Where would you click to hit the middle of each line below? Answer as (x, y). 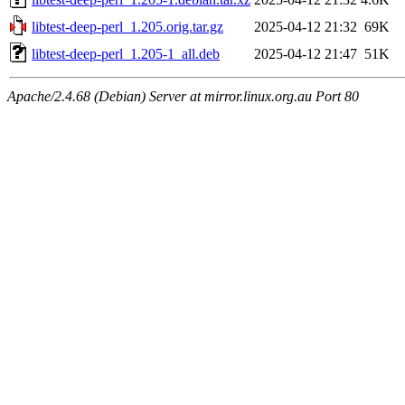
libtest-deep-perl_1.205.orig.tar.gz (127, 26)
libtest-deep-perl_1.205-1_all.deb (126, 53)
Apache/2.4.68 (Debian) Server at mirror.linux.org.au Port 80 (183, 96)
